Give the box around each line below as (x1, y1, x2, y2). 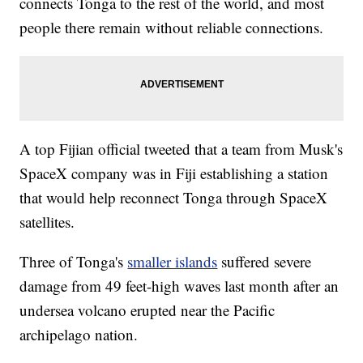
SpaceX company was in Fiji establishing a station (19, 163, 329, 184)
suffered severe (217, 251, 312, 272)
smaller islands (127, 251, 218, 272)
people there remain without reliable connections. (19, 17, 324, 38)
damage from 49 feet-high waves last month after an (19, 275, 340, 297)
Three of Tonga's (19, 251, 128, 272)
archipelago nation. (19, 324, 139, 345)
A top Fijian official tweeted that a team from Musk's (19, 139, 344, 160)
